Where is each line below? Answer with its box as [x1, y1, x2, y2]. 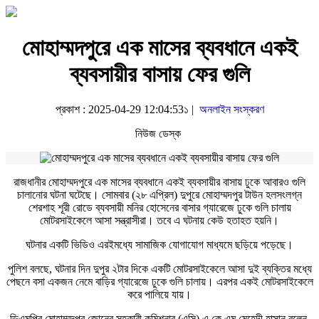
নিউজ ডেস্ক [130, 127, 189, 140]
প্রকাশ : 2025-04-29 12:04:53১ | [55, 103, 199, 115]
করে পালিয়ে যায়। [127, 288, 192, 300]
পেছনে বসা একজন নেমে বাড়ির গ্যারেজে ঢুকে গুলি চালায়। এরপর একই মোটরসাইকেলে [6, 275, 313, 288]
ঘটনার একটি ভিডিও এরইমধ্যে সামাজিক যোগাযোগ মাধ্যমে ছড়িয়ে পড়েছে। [26, 238, 293, 251]
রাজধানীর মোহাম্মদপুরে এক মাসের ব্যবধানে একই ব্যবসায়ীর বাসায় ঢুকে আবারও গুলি [14, 175, 305, 188]
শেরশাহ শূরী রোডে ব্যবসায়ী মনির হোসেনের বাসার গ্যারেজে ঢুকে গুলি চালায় [28, 201, 291, 214]
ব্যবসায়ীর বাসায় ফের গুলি [69, 61, 250, 88]
